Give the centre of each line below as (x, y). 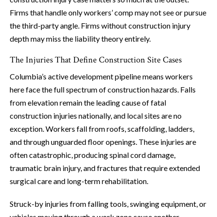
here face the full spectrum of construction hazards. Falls (103, 90)
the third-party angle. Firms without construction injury (100, 26)
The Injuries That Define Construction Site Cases (96, 60)
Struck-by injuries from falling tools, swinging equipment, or (108, 204)
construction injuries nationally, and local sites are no (96, 116)
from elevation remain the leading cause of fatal (88, 103)
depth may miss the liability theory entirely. (80, 39)
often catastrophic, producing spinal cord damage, (93, 155)
